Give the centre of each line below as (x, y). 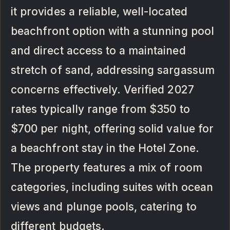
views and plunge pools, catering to (104, 207)
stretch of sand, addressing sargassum (113, 70)
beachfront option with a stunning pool (112, 31)
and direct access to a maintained (98, 51)
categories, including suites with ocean (112, 187)
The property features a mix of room (107, 168)
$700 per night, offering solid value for (112, 129)
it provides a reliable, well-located (99, 12)
